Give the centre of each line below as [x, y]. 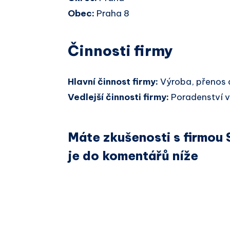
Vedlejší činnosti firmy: [119, 97]
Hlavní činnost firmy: [114, 82]
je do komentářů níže [133, 155]
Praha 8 [112, 14]
